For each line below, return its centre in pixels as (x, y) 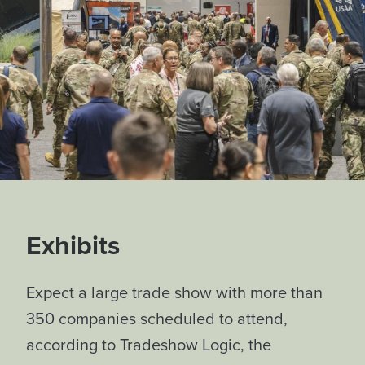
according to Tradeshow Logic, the (149, 345)
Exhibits (73, 246)
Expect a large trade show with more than (174, 293)
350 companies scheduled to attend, (157, 319)
